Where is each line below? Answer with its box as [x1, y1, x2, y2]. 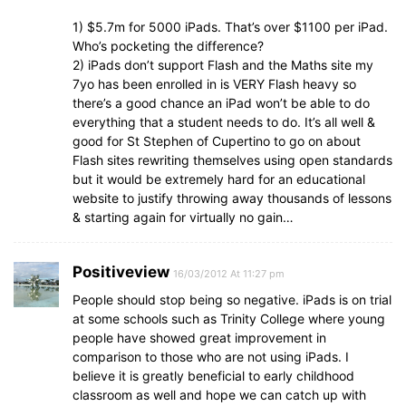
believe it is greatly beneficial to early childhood [72, 368, 354, 383]
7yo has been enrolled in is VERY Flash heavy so [72, 76, 356, 92]
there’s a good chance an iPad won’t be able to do [72, 95, 370, 111]
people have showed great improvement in [72, 330, 326, 345]
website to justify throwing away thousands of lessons [72, 190, 391, 206]
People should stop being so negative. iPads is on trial [72, 292, 391, 307]
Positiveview [72, 263, 169, 281]
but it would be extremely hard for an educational [72, 171, 365, 187]
